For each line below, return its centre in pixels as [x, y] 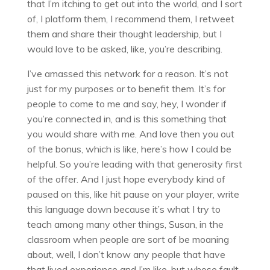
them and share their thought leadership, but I [124, 34]
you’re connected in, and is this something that [127, 119]
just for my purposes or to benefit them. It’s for [126, 89]
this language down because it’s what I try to [124, 209]
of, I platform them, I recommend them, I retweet [130, 19]
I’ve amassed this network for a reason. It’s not [127, 74]
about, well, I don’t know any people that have [126, 255]
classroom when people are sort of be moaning [128, 240]
